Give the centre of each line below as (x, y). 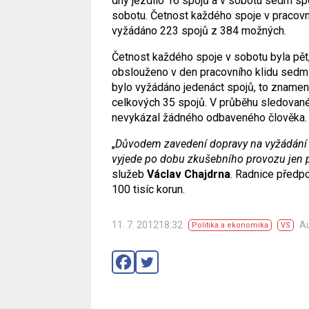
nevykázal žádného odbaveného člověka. (209, 117)
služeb (129, 174)
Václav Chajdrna (189, 174)
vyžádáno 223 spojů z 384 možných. (199, 30)
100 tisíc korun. (148, 189)
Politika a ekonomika (230, 225)
